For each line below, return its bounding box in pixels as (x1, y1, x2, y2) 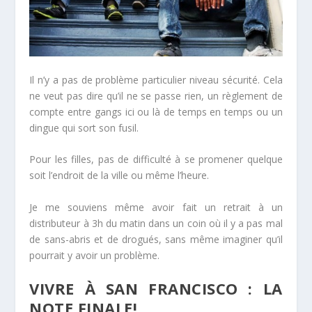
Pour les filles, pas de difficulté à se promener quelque (29, 153, 283, 166)
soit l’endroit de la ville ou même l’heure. (29, 169, 210, 182)
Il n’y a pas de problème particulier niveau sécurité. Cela (29, 72, 283, 86)
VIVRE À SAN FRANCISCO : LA (29, 278, 283, 299)
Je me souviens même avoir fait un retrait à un (29, 200, 283, 214)
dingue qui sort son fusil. (29, 120, 139, 134)
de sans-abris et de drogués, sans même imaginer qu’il (29, 232, 283, 246)
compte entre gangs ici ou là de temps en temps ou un (29, 104, 283, 118)
